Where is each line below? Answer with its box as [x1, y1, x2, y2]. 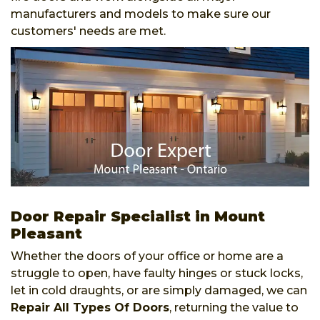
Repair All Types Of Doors [11, 300, 169, 314]
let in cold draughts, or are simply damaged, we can [11, 283, 307, 297]
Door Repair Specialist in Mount [11, 207, 265, 225]
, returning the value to [169, 300, 299, 314]
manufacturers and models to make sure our [11, 6, 271, 21]
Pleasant [11, 224, 82, 242]
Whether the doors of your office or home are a [11, 249, 284, 263]
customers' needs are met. [11, 24, 169, 38]
